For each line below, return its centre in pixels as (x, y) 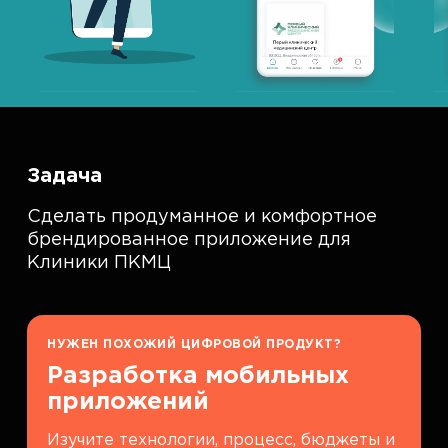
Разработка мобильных (198, 376)
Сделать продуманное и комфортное (202, 217)
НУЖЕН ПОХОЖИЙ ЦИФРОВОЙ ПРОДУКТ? (194, 344)
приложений (128, 402)
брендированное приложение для (189, 240)
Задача (65, 176)
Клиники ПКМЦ (99, 263)
